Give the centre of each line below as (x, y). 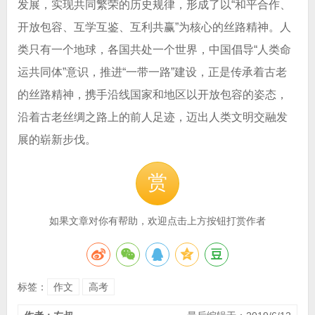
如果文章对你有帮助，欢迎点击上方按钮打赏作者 (157, 221)
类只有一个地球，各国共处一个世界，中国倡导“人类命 (154, 50)
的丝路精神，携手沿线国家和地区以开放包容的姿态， (152, 95)
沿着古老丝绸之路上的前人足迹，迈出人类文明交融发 (152, 117)
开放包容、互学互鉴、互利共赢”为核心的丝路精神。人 (154, 27)
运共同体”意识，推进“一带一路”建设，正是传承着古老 (152, 72)
